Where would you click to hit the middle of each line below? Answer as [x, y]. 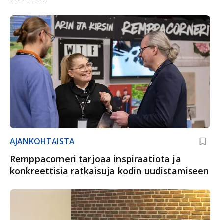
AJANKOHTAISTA [42, 141]
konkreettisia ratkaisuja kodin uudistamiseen [110, 171]
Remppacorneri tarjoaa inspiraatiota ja [96, 158]
